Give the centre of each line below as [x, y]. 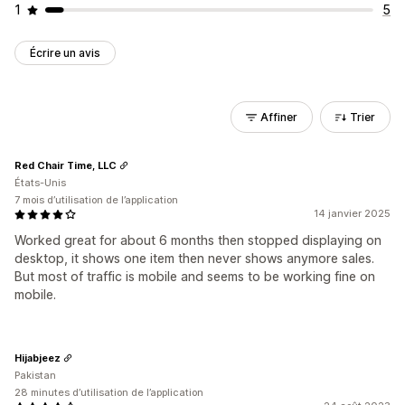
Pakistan [35, 375]
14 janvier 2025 [352, 213]
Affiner [279, 117]
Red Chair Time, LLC [66, 165]
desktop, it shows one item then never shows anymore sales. [194, 258]
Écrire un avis [65, 53]
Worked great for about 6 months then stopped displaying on [198, 240]
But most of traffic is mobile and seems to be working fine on [195, 276]
